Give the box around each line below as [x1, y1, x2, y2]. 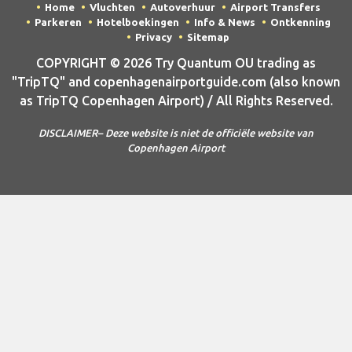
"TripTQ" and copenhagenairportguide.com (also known [12, 74, 340, 89]
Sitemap [187, 31, 229, 43]
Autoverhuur [149, 2, 215, 13]
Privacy [135, 31, 172, 43]
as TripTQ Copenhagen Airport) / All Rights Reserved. [19, 93, 333, 108]
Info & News [193, 16, 255, 28]
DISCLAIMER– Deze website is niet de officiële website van [38, 127, 313, 139]
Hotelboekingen [96, 16, 179, 28]
